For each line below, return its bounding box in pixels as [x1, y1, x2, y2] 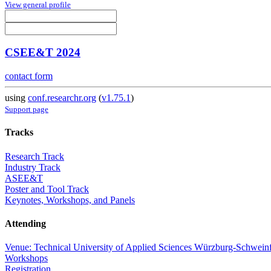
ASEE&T [5, 172, 43, 183]
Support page [5, 105, 48, 114]
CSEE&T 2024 [5, 46, 80, 59]
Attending [5, 218, 46, 229]
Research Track [5, 151, 64, 162]
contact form [5, 71, 53, 82]
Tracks [5, 127, 33, 138]
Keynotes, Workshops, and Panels [5, 194, 135, 205]
